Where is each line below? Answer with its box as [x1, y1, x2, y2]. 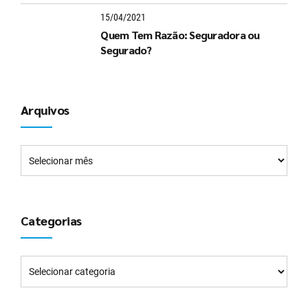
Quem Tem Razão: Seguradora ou [100, 27, 260, 42]
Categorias [21, 212, 82, 229]
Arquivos [21, 102, 69, 118]
